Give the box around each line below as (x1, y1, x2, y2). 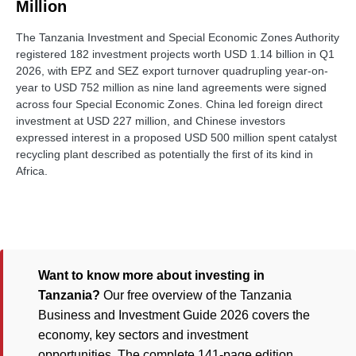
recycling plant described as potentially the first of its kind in (16, 148, 313, 161)
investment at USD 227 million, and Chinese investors (16, 114, 285, 128)
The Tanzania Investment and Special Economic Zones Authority (16, 31, 339, 44)
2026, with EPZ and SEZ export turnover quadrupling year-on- (16, 64, 328, 78)
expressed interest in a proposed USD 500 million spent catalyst (16, 131, 337, 145)
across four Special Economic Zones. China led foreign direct (16, 98, 323, 111)
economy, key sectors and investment (38, 328, 248, 342)
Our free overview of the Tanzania (100, 288, 292, 303)
